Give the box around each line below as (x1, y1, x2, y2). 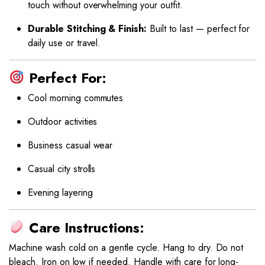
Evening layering (28, 186, 93, 200)
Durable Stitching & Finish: (28, 22, 147, 36)
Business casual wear (28, 138, 113, 153)
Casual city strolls (28, 162, 96, 176)
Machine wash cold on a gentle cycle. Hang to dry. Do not (9, 241, 244, 255)
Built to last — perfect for (147, 22, 250, 36)
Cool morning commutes (28, 91, 124, 105)
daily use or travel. (28, 36, 101, 50)
